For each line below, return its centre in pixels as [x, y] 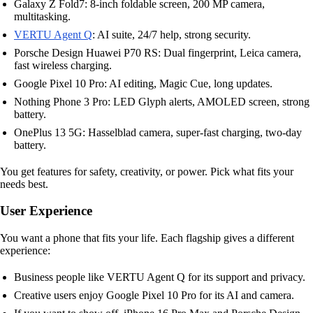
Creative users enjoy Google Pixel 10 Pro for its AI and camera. [154, 296]
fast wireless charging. [63, 65]
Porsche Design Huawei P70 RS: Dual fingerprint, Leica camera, [158, 52]
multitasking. [42, 16]
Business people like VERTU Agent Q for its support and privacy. [160, 277]
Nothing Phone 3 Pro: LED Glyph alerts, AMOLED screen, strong [162, 101]
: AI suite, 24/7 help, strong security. [172, 34]
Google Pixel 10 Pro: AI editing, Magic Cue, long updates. [143, 83]
